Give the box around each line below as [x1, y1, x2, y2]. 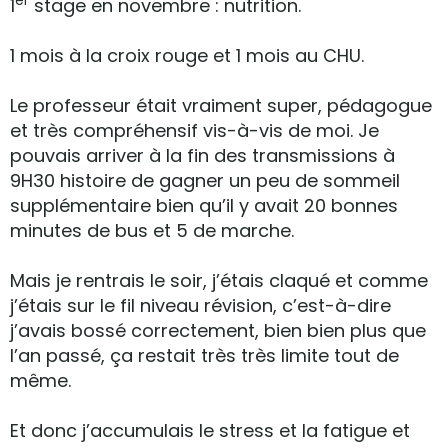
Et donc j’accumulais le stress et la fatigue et [10, 418, 410, 443]
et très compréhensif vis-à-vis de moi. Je [10, 118, 379, 143]
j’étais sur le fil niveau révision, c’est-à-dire [10, 293, 391, 318]
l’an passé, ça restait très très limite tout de [10, 343, 399, 368]
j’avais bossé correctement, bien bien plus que [10, 318, 426, 343]
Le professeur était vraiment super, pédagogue [10, 93, 432, 118]
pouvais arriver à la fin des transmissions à [10, 143, 395, 168]
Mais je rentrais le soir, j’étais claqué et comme [10, 268, 428, 293]
